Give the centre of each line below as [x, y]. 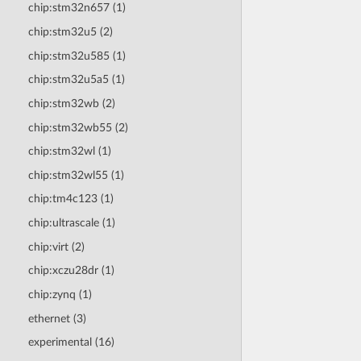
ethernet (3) [57, 318]
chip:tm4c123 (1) [71, 199]
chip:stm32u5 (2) [70, 32]
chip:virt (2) [56, 247]
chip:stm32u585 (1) [77, 56]
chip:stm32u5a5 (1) [76, 80]
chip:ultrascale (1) [71, 223]
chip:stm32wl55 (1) [76, 175]
